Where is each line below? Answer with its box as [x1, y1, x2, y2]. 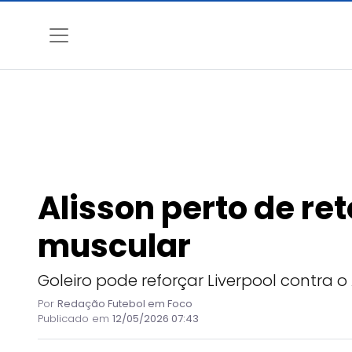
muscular [38, 224, 191, 268]
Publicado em [38, 311, 112, 326]
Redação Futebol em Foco [57, 296, 192, 311]
